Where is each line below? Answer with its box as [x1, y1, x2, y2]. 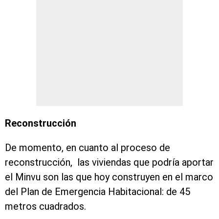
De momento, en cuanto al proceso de [5, 142, 170, 154]
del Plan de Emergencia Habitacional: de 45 [5, 186, 190, 198]
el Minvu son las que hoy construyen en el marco [5, 171, 213, 183]
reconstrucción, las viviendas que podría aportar [5, 156, 214, 169]
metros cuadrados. [5, 200, 88, 213]
